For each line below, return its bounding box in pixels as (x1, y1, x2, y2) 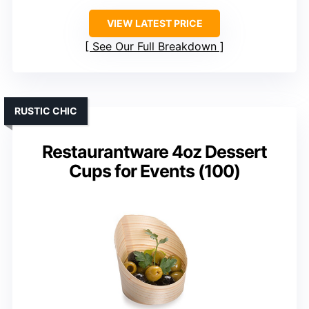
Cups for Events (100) (69, 160, 240, 181)
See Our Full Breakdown (92, 39, 217, 53)
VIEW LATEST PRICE (106, 17, 203, 29)
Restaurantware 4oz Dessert (42, 141, 267, 162)
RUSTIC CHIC (14, 104, 77, 117)
